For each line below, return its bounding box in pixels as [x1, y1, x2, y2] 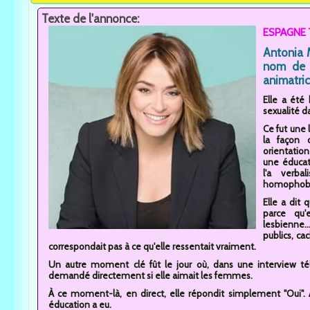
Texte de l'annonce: [42, 11, 142, 26]
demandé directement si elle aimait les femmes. [48, 269, 253, 281]
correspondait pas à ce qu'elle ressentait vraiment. [48, 240, 256, 252]
